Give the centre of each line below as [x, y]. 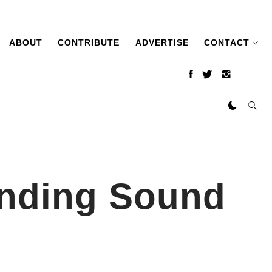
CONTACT [227, 42]
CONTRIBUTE [89, 42]
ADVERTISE [162, 42]
